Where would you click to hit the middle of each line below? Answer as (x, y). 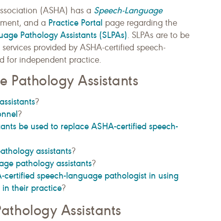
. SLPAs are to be (158, 35)
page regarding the (140, 23)
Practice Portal (75, 22)
